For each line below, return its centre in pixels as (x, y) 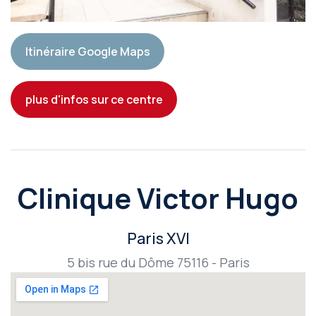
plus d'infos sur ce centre (94, 100)
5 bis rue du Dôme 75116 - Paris (158, 263)
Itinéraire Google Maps (87, 52)
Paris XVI (158, 239)
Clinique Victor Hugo (158, 198)
